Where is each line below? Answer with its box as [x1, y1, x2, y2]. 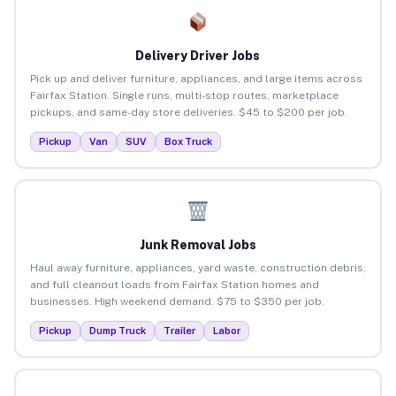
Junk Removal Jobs [139, 237, 256, 252]
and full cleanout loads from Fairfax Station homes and [29, 278, 319, 291]
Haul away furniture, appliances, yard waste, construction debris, [29, 261, 366, 274]
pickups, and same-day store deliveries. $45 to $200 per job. [29, 105, 347, 118]
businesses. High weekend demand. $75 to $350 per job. [29, 294, 324, 308]
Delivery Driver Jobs [135, 48, 261, 63]
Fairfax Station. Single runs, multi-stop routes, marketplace [29, 88, 339, 102]
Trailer [163, 324, 195, 336]
